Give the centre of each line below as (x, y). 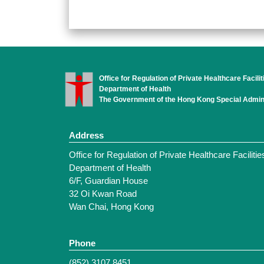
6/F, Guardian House (108, 181)
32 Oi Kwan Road (103, 194)
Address (86, 136)
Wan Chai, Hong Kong (111, 207)
